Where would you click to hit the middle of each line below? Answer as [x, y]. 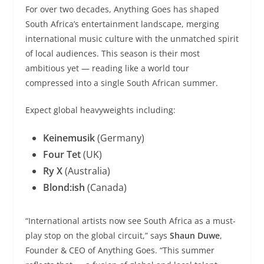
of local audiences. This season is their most [112, 53]
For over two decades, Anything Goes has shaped [122, 9]
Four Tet [62, 154]
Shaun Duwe [194, 235]
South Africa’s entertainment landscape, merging [122, 24]
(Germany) [119, 138]
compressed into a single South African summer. [121, 82]
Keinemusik [69, 138]
